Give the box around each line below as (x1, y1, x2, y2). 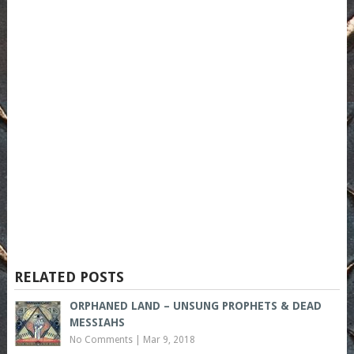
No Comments (69, 334, 133, 346)
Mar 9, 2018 (142, 334, 195, 346)
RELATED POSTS (13, 269, 124, 286)
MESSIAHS (69, 316, 125, 330)
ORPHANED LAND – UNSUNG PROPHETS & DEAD (69, 299, 322, 313)
